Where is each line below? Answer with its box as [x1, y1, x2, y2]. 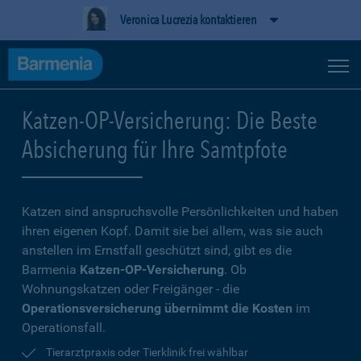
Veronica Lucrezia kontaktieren [120, 12, 257, 27]
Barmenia [22, 262, 80, 277]
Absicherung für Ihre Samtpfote [22, 135, 288, 164]
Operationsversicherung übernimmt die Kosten [22, 301, 293, 316]
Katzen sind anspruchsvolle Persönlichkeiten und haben [22, 204, 338, 219]
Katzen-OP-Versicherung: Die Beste [22, 106, 317, 135]
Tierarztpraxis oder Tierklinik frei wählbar [46, 346, 248, 359]
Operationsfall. [22, 320, 106, 335]
